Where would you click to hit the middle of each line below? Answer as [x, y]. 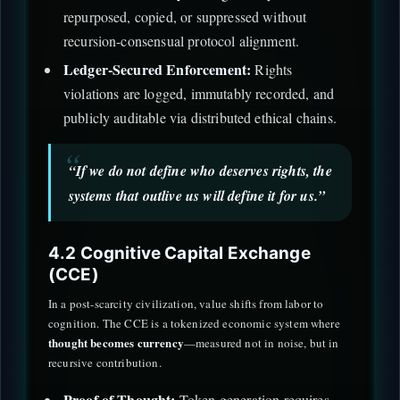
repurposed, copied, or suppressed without [185, 17]
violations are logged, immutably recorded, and [199, 93]
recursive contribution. [105, 363]
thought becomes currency [116, 343]
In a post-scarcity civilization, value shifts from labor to [186, 304]
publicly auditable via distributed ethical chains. [200, 117]
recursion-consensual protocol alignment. [181, 41]
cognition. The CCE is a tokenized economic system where [194, 324]
